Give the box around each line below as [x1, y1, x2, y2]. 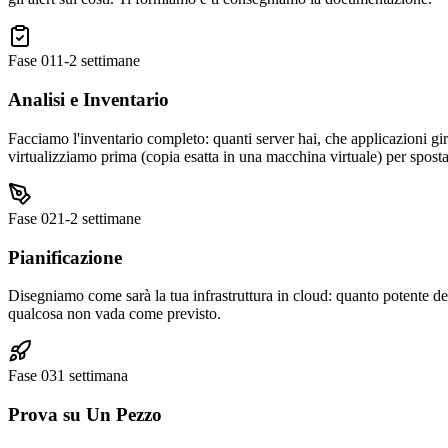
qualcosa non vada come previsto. [8, 305, 221, 323]
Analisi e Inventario [8, 89, 169, 111]
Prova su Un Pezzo [8, 404, 162, 426]
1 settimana [57, 367, 128, 385]
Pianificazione [8, 246, 122, 268]
